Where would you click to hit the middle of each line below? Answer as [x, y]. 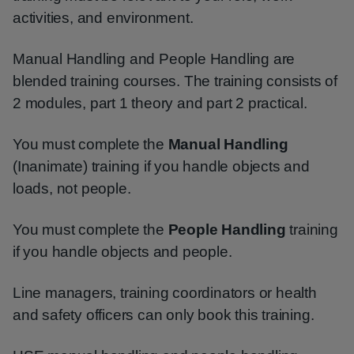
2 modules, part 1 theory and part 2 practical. [160, 103]
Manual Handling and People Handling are [154, 59]
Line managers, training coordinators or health [165, 293]
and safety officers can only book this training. [164, 315]
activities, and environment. [103, 18]
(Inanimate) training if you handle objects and [161, 166]
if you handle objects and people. [122, 252]
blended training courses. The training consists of [175, 81]
